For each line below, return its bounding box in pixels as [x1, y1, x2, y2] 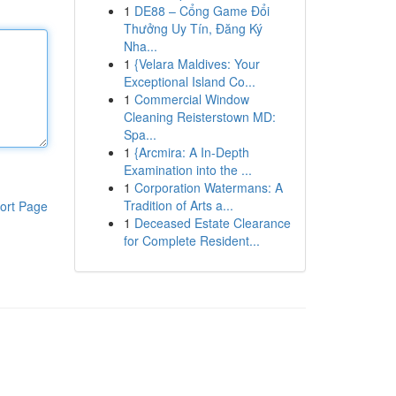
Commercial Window [133, 90, 249, 108]
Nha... [123, 37, 157, 55]
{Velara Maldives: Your [133, 55, 260, 72]
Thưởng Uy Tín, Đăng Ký [123, 19, 263, 37]
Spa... [123, 126, 156, 143]
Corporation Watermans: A [133, 179, 283, 196]
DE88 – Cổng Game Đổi [133, 2, 270, 19]
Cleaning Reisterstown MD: [123, 108, 276, 126]
